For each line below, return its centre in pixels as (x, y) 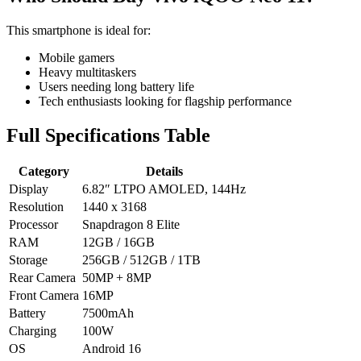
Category (44, 172)
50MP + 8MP (117, 278)
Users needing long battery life (116, 86)
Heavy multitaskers (87, 72)
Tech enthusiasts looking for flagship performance (165, 101)
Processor (33, 225)
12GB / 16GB (118, 243)
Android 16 (112, 349)
